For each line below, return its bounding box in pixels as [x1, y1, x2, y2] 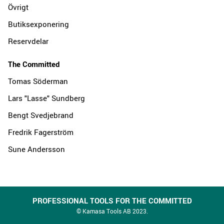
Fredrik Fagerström [8, 126, 73, 137]
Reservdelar [8, 35, 48, 46]
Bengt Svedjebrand [8, 109, 73, 120]
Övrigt [8, 1, 28, 12]
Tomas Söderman [8, 75, 68, 86]
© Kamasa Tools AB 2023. [76, 206, 148, 215]
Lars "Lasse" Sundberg [8, 92, 85, 103]
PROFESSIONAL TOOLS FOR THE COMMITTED [32, 195, 192, 205]
